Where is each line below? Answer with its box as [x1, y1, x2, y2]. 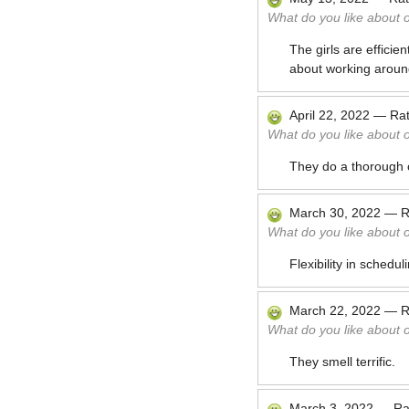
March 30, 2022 [289, 205, 381, 220]
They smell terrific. [289, 354, 395, 369]
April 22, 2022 [289, 108, 370, 122]
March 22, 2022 [289, 303, 381, 318]
